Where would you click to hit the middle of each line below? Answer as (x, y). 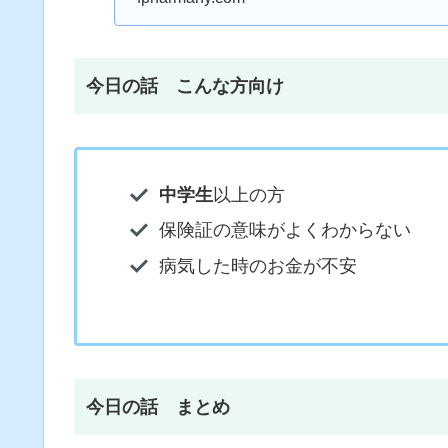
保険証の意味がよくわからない (284, 230)
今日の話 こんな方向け (185, 86)
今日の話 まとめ (158, 406)
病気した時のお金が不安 (257, 266)
